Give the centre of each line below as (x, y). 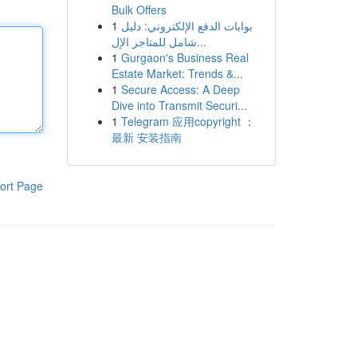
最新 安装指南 (146, 137)
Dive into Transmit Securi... (179, 105)
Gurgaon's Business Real (184, 57)
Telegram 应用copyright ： (188, 121)
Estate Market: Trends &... (177, 73)
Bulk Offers (139, 10)
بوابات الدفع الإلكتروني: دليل (186, 25)
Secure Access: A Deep (180, 89)
